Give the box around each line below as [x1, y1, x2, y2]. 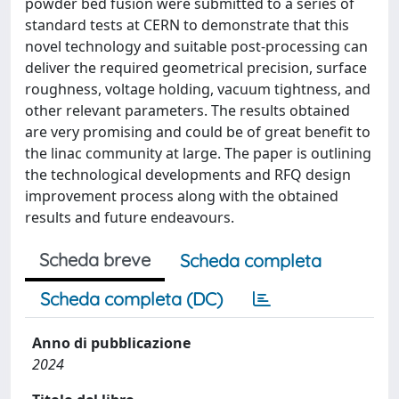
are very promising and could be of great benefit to [25, 122, 370, 142]
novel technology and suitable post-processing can [25, 37, 368, 56]
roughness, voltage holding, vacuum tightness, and [25, 79, 370, 99]
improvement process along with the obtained [25, 186, 338, 206]
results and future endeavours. [25, 208, 234, 227]
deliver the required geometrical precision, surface [25, 58, 367, 77]
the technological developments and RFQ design [25, 165, 351, 184]
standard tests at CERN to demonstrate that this [25, 15, 349, 35]
